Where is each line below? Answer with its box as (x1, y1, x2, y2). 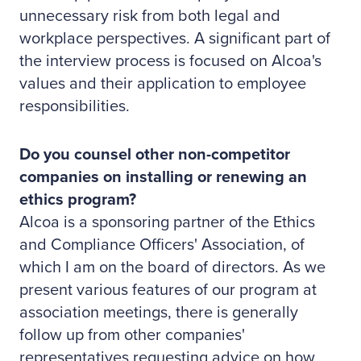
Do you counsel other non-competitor (19, 145, 290, 164)
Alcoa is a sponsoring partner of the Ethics (19, 213, 315, 232)
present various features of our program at (19, 280, 317, 300)
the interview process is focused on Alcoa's (19, 52, 322, 71)
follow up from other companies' (19, 326, 245, 345)
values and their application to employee (19, 74, 306, 93)
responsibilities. (19, 97, 130, 116)
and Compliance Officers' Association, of (19, 235, 305, 255)
